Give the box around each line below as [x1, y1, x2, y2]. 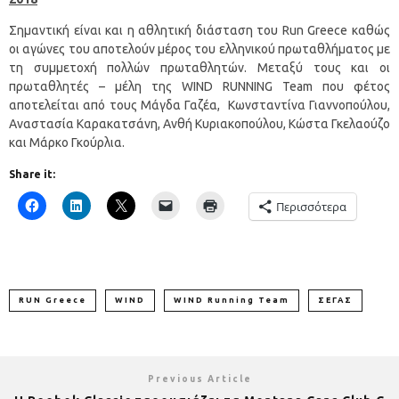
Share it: [9, 167, 55, 180]
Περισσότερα [276, 198, 346, 215]
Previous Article [147, 373, 252, 384]
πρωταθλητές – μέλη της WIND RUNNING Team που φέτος [9, 78, 390, 94]
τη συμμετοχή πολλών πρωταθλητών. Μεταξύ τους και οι [9, 60, 390, 75]
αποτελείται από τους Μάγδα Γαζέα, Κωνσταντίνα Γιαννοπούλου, [9, 97, 390, 112]
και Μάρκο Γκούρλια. [9, 134, 125, 150]
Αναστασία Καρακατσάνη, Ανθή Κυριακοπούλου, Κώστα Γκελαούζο [9, 116, 390, 131]
